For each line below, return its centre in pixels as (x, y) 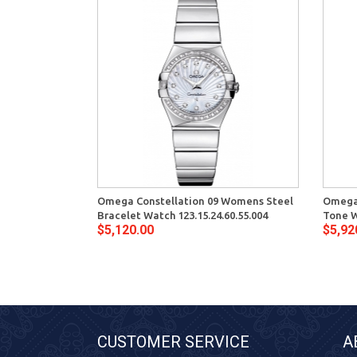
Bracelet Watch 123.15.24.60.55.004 (182, 216)
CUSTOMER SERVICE (173, 342)
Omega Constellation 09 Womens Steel (195, 201)
